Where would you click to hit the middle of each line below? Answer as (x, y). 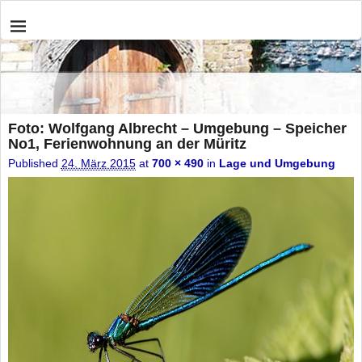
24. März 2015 (98, 164)
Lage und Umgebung (277, 164)
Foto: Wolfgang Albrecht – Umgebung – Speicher (177, 128)
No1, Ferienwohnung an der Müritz (127, 143)
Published (34, 164)
